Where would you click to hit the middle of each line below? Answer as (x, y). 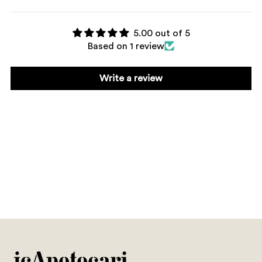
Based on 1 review (126, 46)
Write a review (131, 78)
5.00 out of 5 (161, 33)
